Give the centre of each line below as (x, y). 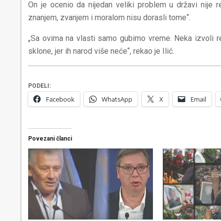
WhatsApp (117, 99)
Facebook (60, 99)
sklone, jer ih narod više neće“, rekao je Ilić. (101, 51)
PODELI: (39, 86)
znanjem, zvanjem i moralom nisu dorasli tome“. (109, 17)
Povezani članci (50, 138)
